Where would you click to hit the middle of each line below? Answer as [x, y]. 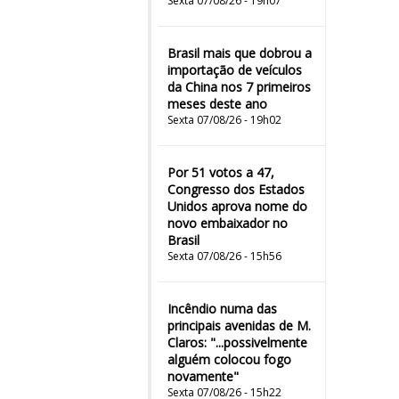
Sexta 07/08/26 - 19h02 [224, 120]
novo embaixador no [228, 223]
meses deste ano [217, 104]
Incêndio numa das [222, 309]
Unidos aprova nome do [237, 206]
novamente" [203, 376]
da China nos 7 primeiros [239, 87]
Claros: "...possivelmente [237, 342]
